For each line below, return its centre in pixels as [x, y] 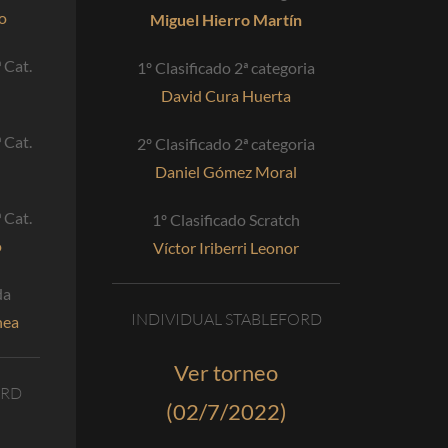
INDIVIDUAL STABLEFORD [226, 319]
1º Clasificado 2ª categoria [226, 68]
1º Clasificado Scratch [226, 220]
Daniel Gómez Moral [226, 172]
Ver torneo [226, 373]
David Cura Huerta [226, 96]
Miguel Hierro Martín [226, 20]
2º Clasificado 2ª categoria [226, 144]
